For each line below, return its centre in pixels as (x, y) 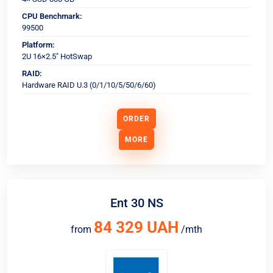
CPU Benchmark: (52, 16)
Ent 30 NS (136, 203)
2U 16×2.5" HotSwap (57, 56)
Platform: (38, 45)
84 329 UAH (136, 227)
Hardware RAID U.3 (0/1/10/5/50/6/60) (89, 85)
